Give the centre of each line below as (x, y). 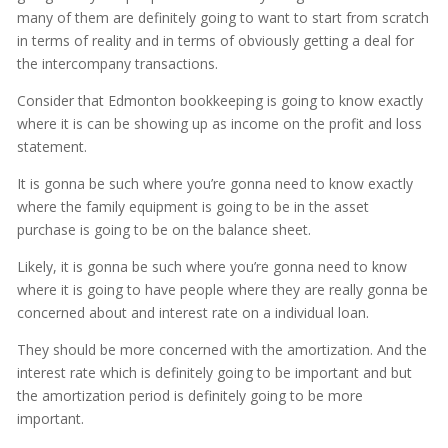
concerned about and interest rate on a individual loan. (192, 313)
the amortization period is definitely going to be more (189, 396)
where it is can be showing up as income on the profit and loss (219, 124)
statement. (51, 147)
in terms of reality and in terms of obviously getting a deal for (215, 41)
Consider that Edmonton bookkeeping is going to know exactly (219, 101)
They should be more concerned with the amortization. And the (221, 350)
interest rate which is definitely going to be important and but (214, 373)
